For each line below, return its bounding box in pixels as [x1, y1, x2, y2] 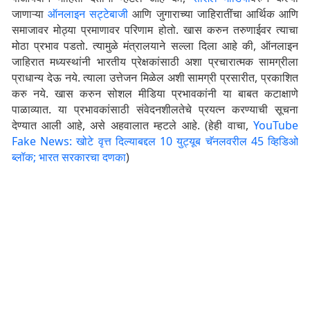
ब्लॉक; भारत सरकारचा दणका [12, 149, 126, 165]
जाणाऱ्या [12, 6, 48, 22]
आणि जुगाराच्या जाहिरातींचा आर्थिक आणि [128, 6, 299, 22]
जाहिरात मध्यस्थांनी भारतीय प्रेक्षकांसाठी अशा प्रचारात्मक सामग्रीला [12, 54, 298, 70]
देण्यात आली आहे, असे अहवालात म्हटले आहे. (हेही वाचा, [12, 118, 253, 134]
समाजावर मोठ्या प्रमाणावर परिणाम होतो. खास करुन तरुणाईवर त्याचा [12, 22, 298, 38]
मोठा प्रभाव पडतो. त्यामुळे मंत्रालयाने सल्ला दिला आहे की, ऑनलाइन [12, 38, 298, 54]
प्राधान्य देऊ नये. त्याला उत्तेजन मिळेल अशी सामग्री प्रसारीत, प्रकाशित [12, 70, 298, 86]
